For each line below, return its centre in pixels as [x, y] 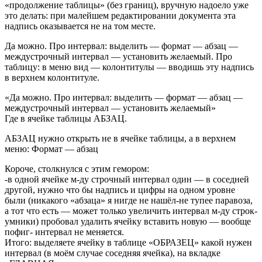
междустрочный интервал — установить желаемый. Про [118, 57]
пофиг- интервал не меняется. [64, 232]
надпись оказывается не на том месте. [80, 26]
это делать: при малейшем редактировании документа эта [120, 16]
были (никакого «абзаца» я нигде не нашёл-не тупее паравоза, [129, 201]
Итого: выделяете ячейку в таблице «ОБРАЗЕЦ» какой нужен [128, 243]
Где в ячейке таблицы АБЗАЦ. [66, 119]
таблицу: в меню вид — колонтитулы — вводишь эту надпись [129, 67]
